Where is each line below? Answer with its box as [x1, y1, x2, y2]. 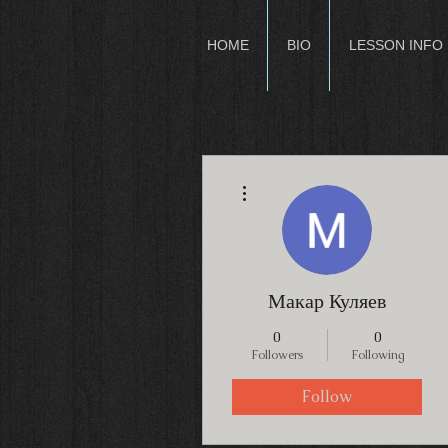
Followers [250, 347, 303, 363]
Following [350, 347, 405, 363]
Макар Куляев [268, 288, 386, 314]
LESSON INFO [348, 37, 443, 53]
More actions [255, 174, 314, 185]
